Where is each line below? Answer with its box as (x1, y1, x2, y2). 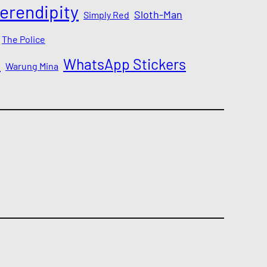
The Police (2, 33, 45, 45)
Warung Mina (5, 60, 58, 72)
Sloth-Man (134, 8, 182, 21)
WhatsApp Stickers (63, 55, 186, 73)
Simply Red (83, 9, 129, 21)
